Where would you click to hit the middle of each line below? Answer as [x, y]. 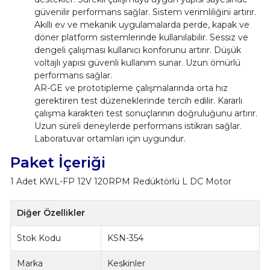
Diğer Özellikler [51, 212]
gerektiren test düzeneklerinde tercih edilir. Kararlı [138, 100]
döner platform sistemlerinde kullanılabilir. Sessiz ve [141, 37]
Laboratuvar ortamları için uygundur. [110, 138]
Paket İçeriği [58, 162]
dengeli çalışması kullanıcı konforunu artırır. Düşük [137, 50]
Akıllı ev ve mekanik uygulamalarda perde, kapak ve [142, 24]
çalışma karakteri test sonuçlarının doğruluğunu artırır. [146, 113]
